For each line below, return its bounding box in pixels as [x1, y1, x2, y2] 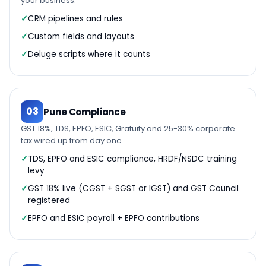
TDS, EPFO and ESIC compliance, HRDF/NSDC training [28, 153, 237, 164]
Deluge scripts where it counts [28, 49, 150, 60]
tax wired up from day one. [21, 135, 123, 146]
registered [28, 195, 70, 206]
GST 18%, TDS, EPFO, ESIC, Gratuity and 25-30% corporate [21, 123, 235, 134]
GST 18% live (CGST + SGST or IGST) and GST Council [28, 183, 239, 194]
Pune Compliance [43, 105, 126, 118]
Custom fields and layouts [28, 31, 134, 42]
